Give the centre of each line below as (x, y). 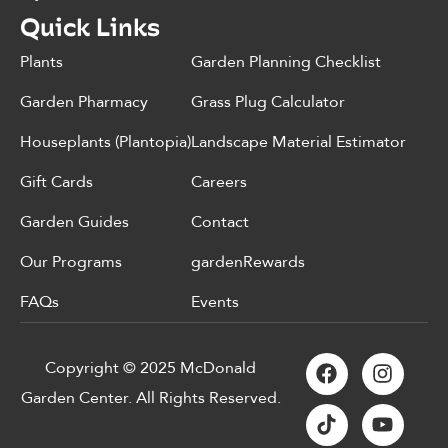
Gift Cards (56, 181)
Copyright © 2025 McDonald (151, 367)
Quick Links (90, 26)
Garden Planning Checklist (286, 61)
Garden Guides (74, 221)
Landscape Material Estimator (298, 141)
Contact (220, 221)
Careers (219, 181)
